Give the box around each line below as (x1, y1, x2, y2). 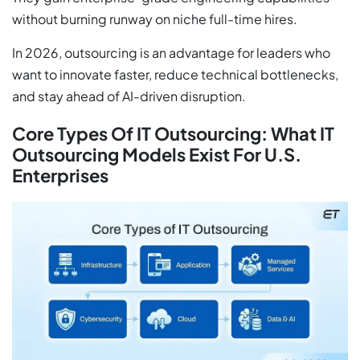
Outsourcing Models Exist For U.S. (12, 142, 301, 166)
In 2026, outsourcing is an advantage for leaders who (12, 43, 330, 61)
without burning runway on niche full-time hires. (12, 10, 297, 27)
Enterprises (12, 163, 108, 186)
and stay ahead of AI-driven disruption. (12, 87, 246, 104)
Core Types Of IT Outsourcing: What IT (12, 121, 334, 145)
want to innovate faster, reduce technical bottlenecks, (12, 65, 338, 83)
